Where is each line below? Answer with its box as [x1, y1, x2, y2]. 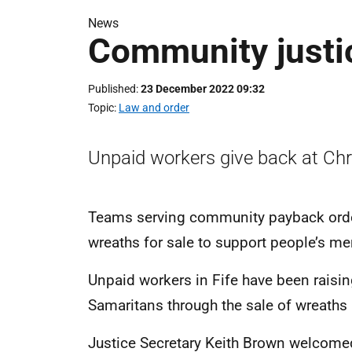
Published [88, 82, 136, 95]
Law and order [119, 101, 189, 114]
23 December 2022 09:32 [141, 82, 265, 95]
